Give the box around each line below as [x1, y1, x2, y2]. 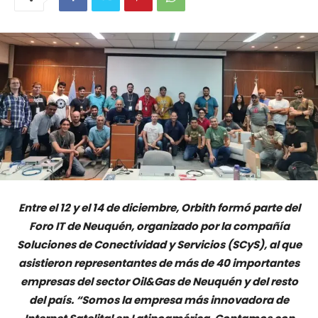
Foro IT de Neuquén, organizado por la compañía [28, 219, 290, 234]
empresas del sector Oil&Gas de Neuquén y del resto [20, 274, 298, 290]
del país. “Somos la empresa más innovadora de [29, 292, 289, 308]
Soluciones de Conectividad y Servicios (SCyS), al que [16, 237, 302, 253]
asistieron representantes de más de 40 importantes [18, 256, 300, 271]
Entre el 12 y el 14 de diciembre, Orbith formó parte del [18, 200, 300, 216]
